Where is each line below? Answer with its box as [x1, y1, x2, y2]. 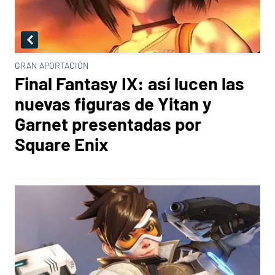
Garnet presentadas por [15, 113, 201, 134]
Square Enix [15, 133, 109, 155]
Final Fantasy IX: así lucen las [15, 72, 244, 94]
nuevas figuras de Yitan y [15, 93, 212, 114]
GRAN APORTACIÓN [15, 60, 89, 71]
